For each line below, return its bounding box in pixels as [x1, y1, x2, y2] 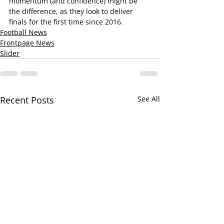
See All [137, 94, 160, 103]
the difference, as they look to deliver [9, 6, 135, 16]
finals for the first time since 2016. [9, 17, 123, 26]
